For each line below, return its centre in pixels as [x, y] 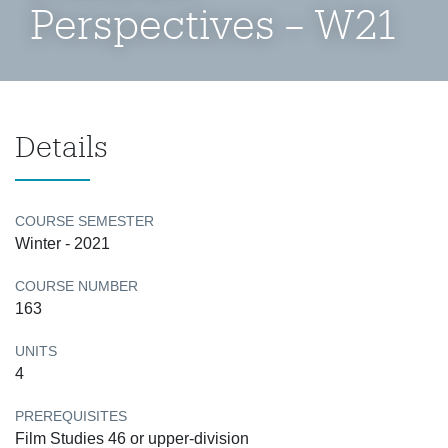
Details [61, 146]
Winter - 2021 [62, 243]
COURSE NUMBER [76, 286]
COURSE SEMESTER [84, 221]
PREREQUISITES [71, 416]
